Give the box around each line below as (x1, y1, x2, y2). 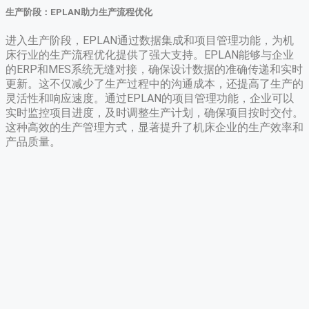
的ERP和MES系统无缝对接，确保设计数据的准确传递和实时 (6, 63, 303, 77)
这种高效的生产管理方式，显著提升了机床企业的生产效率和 (6, 121, 303, 134)
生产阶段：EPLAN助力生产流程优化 (6, 6, 152, 17)
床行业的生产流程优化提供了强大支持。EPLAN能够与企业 (6, 48, 294, 62)
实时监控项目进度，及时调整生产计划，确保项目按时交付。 (6, 106, 303, 120)
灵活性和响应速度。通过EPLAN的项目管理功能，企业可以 (6, 92, 294, 106)
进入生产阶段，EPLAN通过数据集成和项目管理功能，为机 (6, 34, 294, 48)
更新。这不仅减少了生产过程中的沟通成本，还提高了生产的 (6, 77, 303, 91)
